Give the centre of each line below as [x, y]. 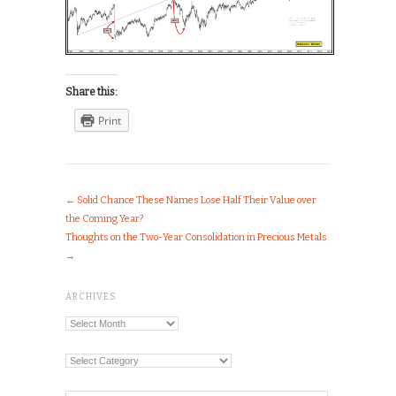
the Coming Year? [104, 219]
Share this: [91, 92]
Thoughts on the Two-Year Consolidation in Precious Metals [196, 238]
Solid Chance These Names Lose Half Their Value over [197, 201]
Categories [94, 362]
